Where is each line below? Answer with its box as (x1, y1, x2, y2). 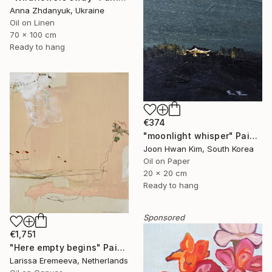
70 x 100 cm (10, 30, 56, 40)
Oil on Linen (10, 18, 55, 28)
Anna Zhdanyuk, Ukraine (10, 5, 104, 16)
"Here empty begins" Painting (117, 242, 125, 253)
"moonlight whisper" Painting (249, 131, 257, 141)
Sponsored (143, 212, 185, 223)
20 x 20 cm (143, 168, 187, 178)
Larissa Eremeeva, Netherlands (10, 255, 128, 265)
